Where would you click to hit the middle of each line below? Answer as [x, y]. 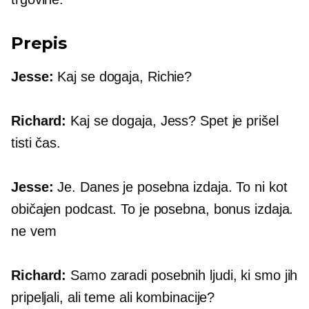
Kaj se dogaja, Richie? [123, 77]
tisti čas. [36, 143]
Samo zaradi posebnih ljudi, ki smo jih [182, 276]
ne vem [34, 231]
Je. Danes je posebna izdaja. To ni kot [170, 187]
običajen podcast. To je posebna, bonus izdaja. [152, 209]
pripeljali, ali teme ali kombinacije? [113, 298]
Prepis [39, 43]
